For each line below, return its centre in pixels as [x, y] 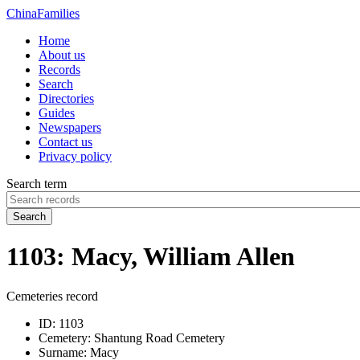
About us [62, 55]
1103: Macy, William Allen [151, 257]
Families [58, 13]
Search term [37, 184]
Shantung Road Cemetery [158, 337]
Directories [66, 98]
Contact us [65, 142]
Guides [57, 113]
